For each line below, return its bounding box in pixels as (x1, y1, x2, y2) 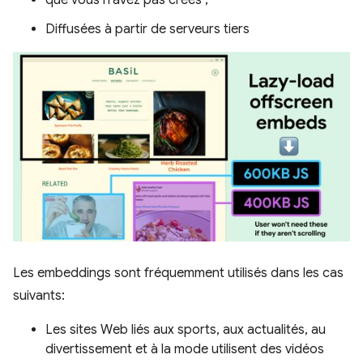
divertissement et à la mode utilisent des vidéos (45, 341, 324, 357)
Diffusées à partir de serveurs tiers (45, 21, 250, 37)
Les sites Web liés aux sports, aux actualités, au (45, 322, 326, 338)
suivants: (13, 288, 65, 304)
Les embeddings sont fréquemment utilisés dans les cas (13, 265, 344, 281)
